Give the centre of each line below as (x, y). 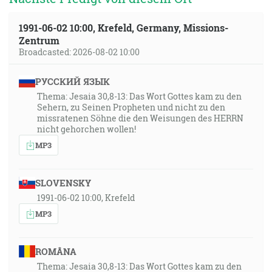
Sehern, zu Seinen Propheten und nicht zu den (131, 107)
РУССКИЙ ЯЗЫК (72, 81)
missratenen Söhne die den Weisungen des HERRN (140, 118)
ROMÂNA (56, 251)
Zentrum (39, 40)
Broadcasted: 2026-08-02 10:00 (79, 52)
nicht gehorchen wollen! (87, 129)
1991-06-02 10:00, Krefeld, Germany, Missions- (124, 28)
